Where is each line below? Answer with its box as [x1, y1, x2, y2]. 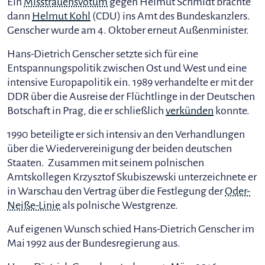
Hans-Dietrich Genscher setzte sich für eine [7, 48, 198, 60]
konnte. [214, 105, 250, 117]
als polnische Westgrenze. [60, 199, 178, 211]
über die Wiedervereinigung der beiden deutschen [7, 143, 232, 154]
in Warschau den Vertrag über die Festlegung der [7, 185, 225, 197]
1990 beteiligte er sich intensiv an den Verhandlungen [7, 128, 245, 140]
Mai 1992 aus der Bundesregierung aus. [7, 237, 180, 249]
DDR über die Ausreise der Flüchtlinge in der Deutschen [7, 91, 255, 102]
